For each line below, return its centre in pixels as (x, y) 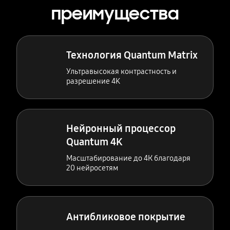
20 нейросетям (92, 168)
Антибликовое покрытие (126, 216)
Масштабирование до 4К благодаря (129, 158)
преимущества (115, 14)
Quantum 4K (94, 142)
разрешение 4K (93, 81)
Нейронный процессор (121, 129)
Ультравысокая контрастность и (122, 71)
